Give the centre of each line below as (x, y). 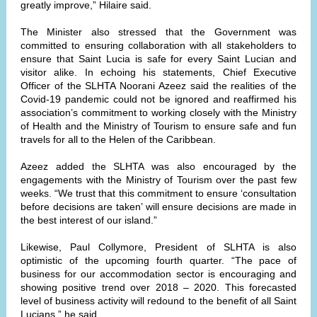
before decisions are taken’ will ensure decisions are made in (158, 207)
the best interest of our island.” (89, 220)
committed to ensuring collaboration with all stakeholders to (158, 45)
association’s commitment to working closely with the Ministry (158, 113)
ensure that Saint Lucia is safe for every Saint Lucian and (158, 59)
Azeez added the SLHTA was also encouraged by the (158, 166)
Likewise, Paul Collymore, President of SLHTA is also (158, 247)
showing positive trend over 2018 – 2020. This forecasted (158, 287)
